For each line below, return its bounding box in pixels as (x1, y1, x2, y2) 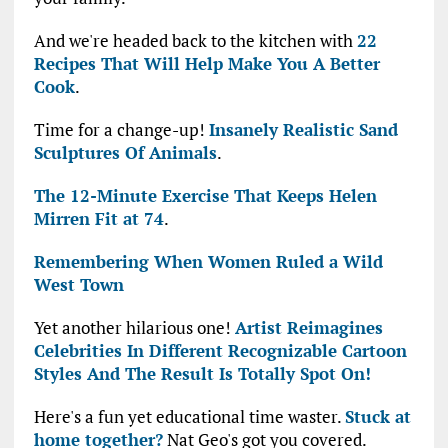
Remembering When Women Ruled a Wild (33, 250, 383, 274)
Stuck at (344, 405, 411, 429)
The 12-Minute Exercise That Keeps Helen (33, 184, 377, 208)
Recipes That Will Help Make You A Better (33, 52, 380, 76)
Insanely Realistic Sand (208, 118, 398, 142)
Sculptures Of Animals (33, 141, 217, 165)
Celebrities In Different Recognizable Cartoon (33, 339, 407, 363)
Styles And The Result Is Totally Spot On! (33, 362, 371, 386)
